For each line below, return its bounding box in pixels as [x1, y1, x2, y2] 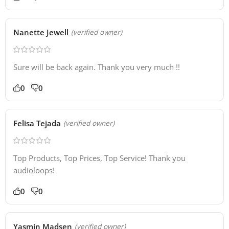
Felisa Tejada [13, 118, 61, 129]
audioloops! [13, 165, 55, 176]
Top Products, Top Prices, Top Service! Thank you [13, 153, 186, 164]
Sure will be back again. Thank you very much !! [13, 62, 180, 73]
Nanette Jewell [13, 27, 68, 38]
